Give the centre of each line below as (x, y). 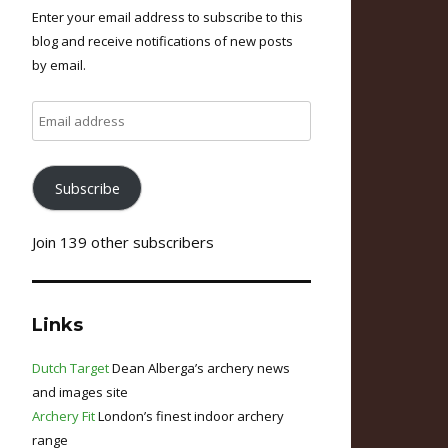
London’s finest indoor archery (190, 415)
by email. (59, 65)
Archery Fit (64, 415)
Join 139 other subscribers (123, 241)
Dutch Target (71, 367)
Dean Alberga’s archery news (200, 367)
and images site (80, 391)
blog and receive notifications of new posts (163, 41)
